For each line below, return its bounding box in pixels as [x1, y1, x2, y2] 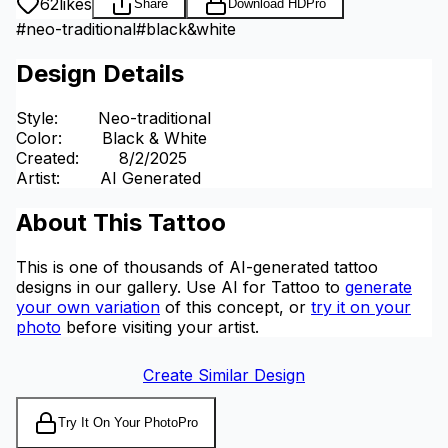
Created [16, 147, 75, 168]
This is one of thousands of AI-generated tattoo [16, 256, 378, 277]
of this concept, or [160, 296, 311, 317]
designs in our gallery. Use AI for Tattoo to [16, 276, 345, 297]
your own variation [16, 296, 160, 317]
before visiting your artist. [61, 316, 259, 337]
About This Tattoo [16, 207, 226, 237]
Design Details [16, 58, 184, 88]
